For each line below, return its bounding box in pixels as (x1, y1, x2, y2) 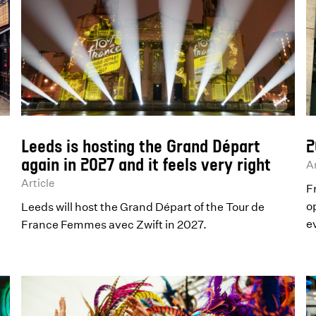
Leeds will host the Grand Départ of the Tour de (21, 199, 265, 214)
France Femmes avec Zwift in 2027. (21, 217, 207, 231)
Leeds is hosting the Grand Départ (21, 135, 261, 156)
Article (21, 176, 55, 190)
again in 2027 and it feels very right (21, 153, 272, 174)
